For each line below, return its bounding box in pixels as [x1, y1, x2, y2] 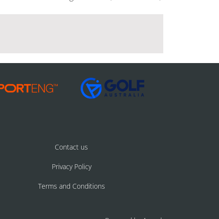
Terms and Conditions [38, 181, 105, 191]
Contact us [55, 142, 88, 152]
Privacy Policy [51, 161, 91, 171]
